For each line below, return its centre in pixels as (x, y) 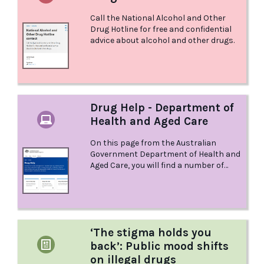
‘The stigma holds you (151, 233)
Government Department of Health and (166, 154)
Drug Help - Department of (162, 108)
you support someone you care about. (163, 188)
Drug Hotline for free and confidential (161, 29)
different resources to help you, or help (165, 177)
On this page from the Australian (154, 143)
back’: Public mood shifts (160, 246)
